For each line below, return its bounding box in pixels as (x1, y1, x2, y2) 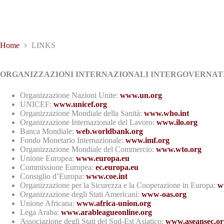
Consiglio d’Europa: (20, 171, 86, 180)
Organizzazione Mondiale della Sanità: (20, 108, 144, 117)
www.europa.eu (74, 153, 129, 162)
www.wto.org (156, 144, 201, 153)
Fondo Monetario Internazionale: (20, 135, 125, 144)
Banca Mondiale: (20, 126, 76, 135)
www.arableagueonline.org (61, 207, 152, 216)
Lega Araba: (20, 207, 61, 216)
